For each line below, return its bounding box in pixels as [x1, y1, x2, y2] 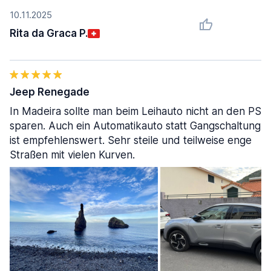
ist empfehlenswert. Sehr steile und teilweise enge [10, 134, 252, 146]
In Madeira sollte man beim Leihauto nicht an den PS [10, 105, 261, 117]
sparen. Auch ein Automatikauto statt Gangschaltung [10, 120, 261, 132]
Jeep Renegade [10, 86, 90, 98]
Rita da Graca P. [10, 27, 88, 39]
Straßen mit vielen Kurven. [10, 149, 135, 161]
